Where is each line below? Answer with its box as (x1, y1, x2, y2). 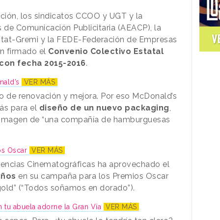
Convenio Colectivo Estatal (48, 46, 164, 56)
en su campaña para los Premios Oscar (16, 171, 168, 181)
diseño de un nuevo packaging (39, 103, 169, 112)
